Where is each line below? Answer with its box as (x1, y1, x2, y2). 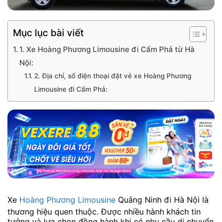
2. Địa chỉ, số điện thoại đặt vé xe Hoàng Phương (34, 72, 191, 80)
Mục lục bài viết (13, 27, 84, 39)
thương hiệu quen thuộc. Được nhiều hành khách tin (7, 207, 201, 217)
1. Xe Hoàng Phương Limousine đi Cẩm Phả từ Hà (19, 45, 195, 54)
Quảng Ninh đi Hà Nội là (115, 195, 209, 205)
